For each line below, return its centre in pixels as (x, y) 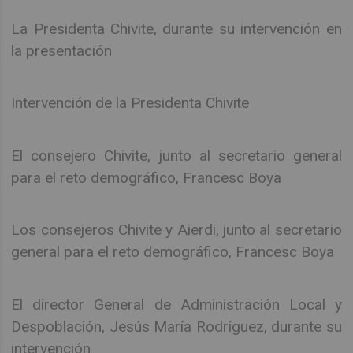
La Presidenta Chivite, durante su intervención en (176, 29)
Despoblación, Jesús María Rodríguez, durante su (176, 326)
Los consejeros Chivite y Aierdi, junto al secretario (176, 230)
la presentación (62, 51)
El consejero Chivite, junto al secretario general (176, 155)
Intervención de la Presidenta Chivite (130, 103)
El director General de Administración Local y (176, 304)
